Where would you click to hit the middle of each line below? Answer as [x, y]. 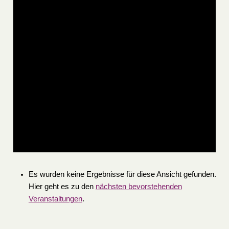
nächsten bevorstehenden [139, 187]
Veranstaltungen [55, 199]
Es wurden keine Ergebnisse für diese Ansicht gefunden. [122, 175]
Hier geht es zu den [62, 187]
